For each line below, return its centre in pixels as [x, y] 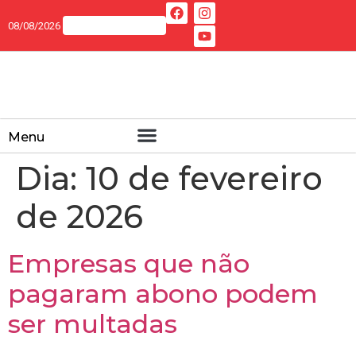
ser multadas [93, 324]
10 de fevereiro [204, 179]
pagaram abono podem [163, 294]
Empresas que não [129, 264]
